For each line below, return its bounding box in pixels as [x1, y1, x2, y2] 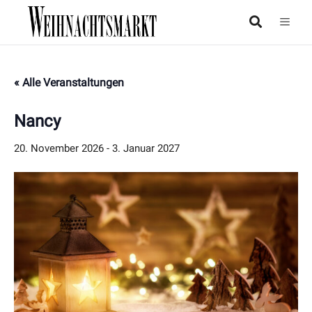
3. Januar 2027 [112, 142, 180, 155]
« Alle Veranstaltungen [14, 76, 124, 90]
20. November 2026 [14, 142, 104, 155]
